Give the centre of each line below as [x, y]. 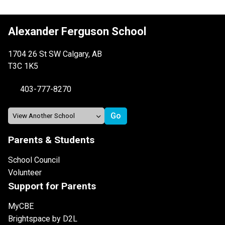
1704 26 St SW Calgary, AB [55, 54]
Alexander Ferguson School [77, 31]
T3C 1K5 [23, 66]
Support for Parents [52, 186]
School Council [34, 160]
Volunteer [25, 172]
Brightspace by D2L [43, 218]
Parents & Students [51, 140]
